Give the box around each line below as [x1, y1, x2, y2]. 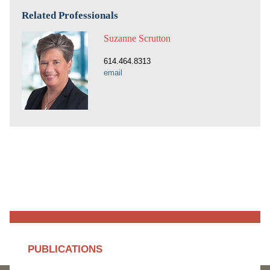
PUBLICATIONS [28, 243, 102, 256]
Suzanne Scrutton [104, 33, 171, 43]
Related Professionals [22, 10, 118, 21]
